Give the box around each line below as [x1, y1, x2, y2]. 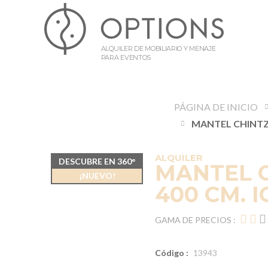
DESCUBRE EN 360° [58, 156, 136, 166]
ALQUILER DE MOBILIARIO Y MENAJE [101, 44, 216, 53]
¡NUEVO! [78, 170, 115, 181]
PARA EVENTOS [101, 53, 151, 62]
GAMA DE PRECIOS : [155, 215, 236, 225]
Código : [155, 248, 188, 258]
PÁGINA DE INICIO [174, 101, 258, 112]
